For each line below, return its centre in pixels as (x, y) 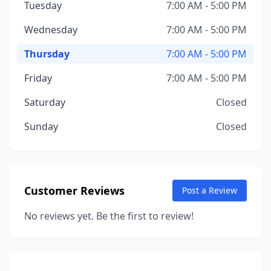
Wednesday (51, 30)
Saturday (45, 102)
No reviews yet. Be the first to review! (109, 216)
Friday (38, 78)
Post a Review (210, 190)
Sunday (41, 126)
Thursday (47, 54)
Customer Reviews (74, 191)
